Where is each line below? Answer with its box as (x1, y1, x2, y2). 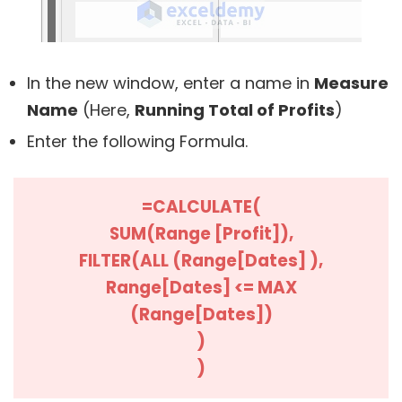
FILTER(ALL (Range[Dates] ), (79, 249, 323, 274)
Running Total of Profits (135, 99, 335, 122)
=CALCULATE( (141, 195, 261, 220)
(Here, (78, 99, 135, 122)
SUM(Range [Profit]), (109, 222, 293, 247)
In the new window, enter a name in (27, 72, 314, 95)
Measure (314, 72, 389, 95)
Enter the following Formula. (27, 130, 248, 153)
